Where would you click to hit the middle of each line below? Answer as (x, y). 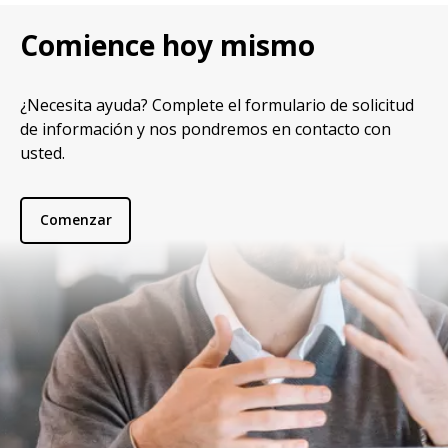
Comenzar (75, 220)
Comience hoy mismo (167, 44)
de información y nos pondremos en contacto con (205, 128)
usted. (42, 152)
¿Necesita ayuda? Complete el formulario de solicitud (217, 104)
